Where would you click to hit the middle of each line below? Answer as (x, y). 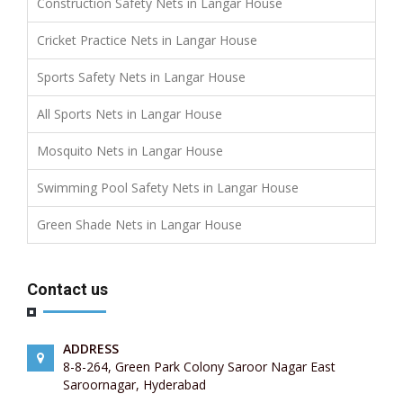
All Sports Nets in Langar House (130, 113)
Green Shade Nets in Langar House (139, 224)
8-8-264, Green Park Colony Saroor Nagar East (199, 366)
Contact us (67, 289)
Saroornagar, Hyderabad (134, 384)
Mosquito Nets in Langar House (130, 150)
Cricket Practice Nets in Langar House (147, 40)
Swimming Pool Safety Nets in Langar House (168, 187)
